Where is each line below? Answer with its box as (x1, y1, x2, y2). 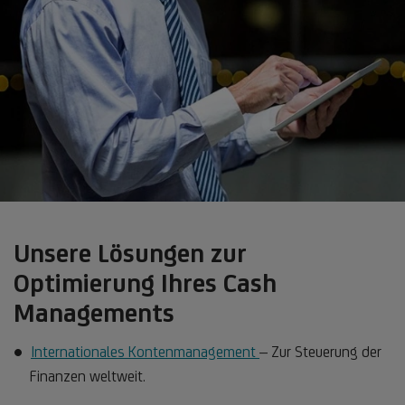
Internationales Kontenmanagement (31, 342, 259, 361)
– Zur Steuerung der (259, 342, 381, 361)
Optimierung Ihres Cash (14, 267, 277, 297)
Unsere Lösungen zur (14, 237, 247, 268)
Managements (14, 297, 174, 327)
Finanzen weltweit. (30, 366, 149, 385)
